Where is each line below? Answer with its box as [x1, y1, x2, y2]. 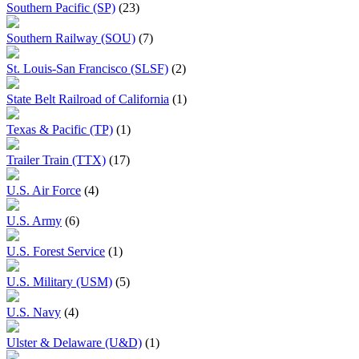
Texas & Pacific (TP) [6, 122, 113, 136]
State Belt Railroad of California [6, 91, 169, 106]
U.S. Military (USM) [6, 274, 112, 288]
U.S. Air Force [6, 183, 81, 197]
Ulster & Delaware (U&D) [6, 335, 142, 349]
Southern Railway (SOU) [6, 30, 135, 45]
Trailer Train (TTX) [6, 152, 106, 167]
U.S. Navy [6, 305, 61, 319]
